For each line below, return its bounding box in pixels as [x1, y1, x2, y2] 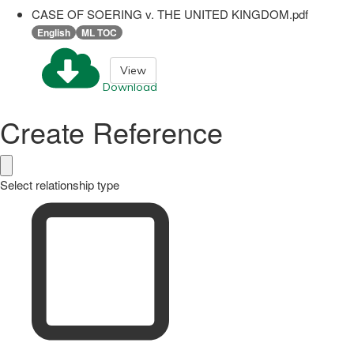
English [37, 24, 70, 40]
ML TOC [81, 24, 117, 40]
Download [103, 80, 157, 95]
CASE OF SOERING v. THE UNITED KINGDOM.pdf [32, 5, 308, 22]
